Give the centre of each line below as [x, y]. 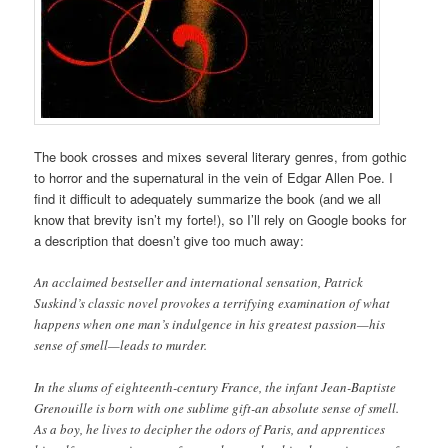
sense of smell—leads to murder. [121, 344]
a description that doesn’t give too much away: [169, 240]
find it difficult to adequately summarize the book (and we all [208, 198]
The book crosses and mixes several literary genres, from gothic [221, 156]
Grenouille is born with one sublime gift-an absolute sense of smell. [217, 407]
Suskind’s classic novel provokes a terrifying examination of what [212, 302]
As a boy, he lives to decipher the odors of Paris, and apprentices [210, 428]
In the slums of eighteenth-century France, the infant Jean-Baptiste [215, 386]
